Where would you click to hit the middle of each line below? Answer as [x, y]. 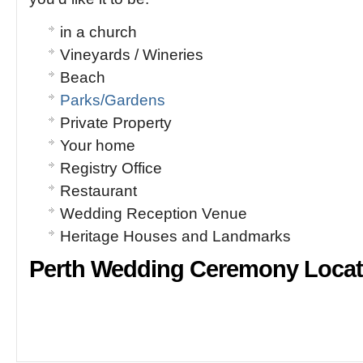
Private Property [116, 123]
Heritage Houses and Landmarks [175, 236]
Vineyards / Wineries [132, 55]
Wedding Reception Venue [154, 214]
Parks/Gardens [113, 100]
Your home [98, 145]
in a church [98, 32]
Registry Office [111, 168]
